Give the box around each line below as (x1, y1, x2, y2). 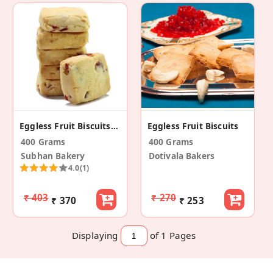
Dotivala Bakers (148, 150, 215, 162)
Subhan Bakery (21, 150, 85, 162)
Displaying (72, 229, 118, 241)
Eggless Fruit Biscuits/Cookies (110, 120, 118, 132)
